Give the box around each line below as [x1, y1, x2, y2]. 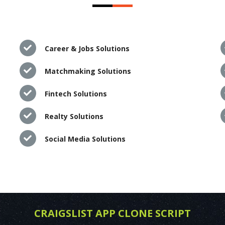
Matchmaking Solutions [44, 66, 131, 76]
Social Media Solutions [44, 134, 126, 144]
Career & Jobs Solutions [44, 43, 130, 53]
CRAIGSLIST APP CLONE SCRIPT [34, 206, 191, 220]
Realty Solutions [44, 111, 103, 121]
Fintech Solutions [44, 88, 107, 98]
